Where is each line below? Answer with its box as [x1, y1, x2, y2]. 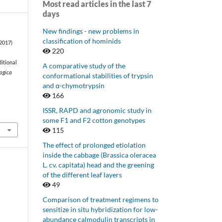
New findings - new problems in [43, 26, 139, 35]
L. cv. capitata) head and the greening [43, 160, 154, 169]
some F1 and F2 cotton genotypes [43, 115, 145, 124]
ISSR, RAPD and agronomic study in [43, 106, 152, 114]
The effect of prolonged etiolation [43, 140, 146, 149]
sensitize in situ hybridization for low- [43, 205, 158, 214]
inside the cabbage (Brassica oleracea [43, 150, 156, 159]
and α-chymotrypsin [43, 81, 105, 90]
